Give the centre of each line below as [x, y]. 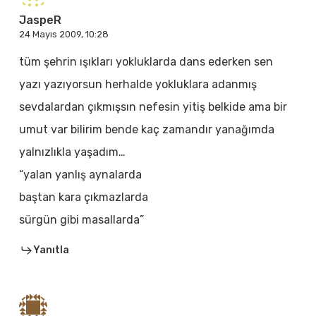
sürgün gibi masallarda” [81, 220]
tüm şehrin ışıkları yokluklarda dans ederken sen [146, 62]
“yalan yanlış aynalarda [80, 175]
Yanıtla [51, 250]
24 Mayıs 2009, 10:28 [63, 35]
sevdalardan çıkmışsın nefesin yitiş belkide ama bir [153, 107]
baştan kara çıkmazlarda [83, 197]
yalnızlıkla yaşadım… [72, 152]
